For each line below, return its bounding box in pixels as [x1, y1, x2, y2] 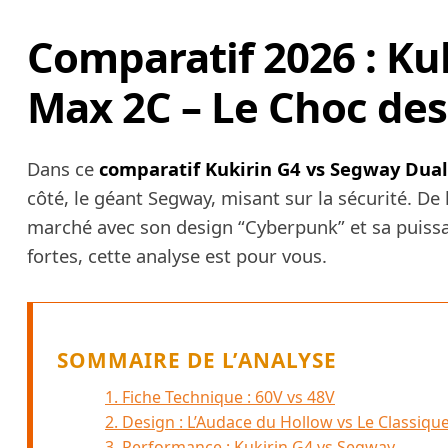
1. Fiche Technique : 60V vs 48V [105, 385, 335, 408]
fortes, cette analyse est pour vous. [27, 243, 327, 269]
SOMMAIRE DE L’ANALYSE [57, 346, 337, 375]
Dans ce [27, 156, 99, 182]
